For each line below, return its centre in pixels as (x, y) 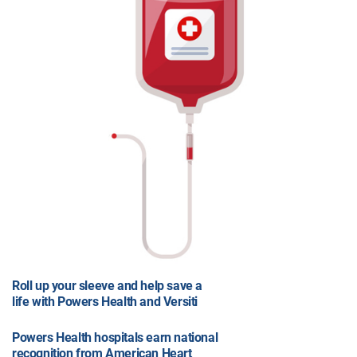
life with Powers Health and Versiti (105, 301)
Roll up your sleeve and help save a (108, 285)
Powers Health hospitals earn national (115, 337)
